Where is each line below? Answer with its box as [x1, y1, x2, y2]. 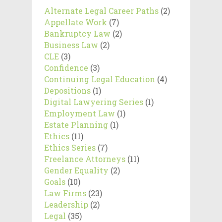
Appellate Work [44, 17, 107, 28]
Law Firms [44, 188, 86, 199]
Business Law [44, 40, 98, 51]
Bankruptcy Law [44, 28, 111, 39]
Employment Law [44, 108, 115, 119]
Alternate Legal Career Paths [44, 5, 159, 16]
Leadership [44, 199, 88, 210]
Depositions [44, 85, 91, 96]
